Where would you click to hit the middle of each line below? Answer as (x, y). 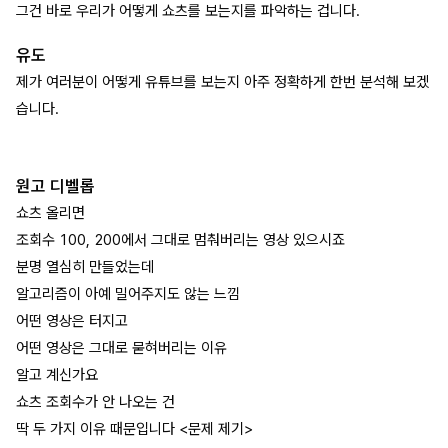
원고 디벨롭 (55, 185)
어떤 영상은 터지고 (72, 321)
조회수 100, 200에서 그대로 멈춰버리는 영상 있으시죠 (180, 240)
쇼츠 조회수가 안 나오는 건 (95, 402)
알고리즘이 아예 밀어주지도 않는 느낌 (128, 294)
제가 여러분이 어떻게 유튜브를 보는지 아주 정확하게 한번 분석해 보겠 (222, 82)
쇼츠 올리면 (50, 213)
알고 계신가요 (57, 375)
